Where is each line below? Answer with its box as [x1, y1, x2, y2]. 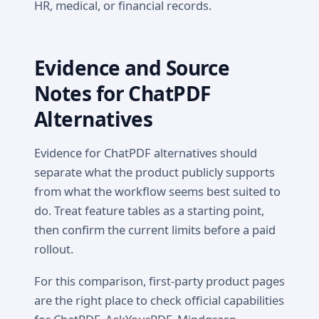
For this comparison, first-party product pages [34, 272, 285, 289]
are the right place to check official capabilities [34, 291, 284, 308]
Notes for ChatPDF [34, 80, 211, 108]
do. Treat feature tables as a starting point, [34, 202, 264, 219]
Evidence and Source [34, 54, 230, 82]
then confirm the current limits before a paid [34, 221, 276, 238]
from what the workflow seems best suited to [34, 182, 281, 199]
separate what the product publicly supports [34, 163, 275, 180]
